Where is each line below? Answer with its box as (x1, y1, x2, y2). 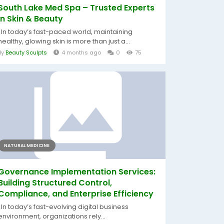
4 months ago (61, 48, 101, 56)
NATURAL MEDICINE (4, 142, 49, 148)
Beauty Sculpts (5, 48, 47, 56)
